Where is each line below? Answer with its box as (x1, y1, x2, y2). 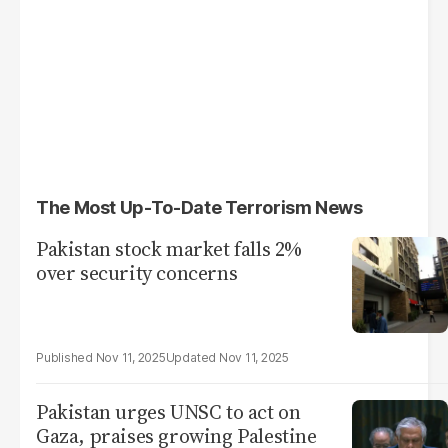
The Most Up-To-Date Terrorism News (36, 197, 363, 218)
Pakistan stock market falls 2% (36, 235, 302, 263)
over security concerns (36, 259, 238, 287)
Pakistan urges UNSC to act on (36, 398, 301, 426)
